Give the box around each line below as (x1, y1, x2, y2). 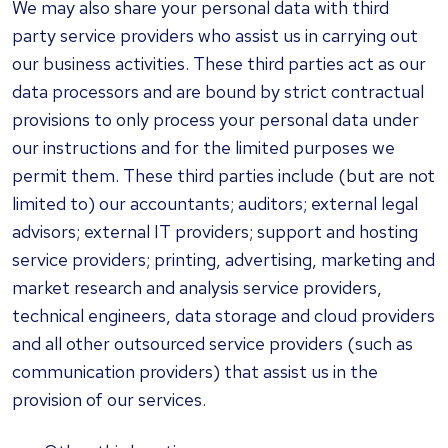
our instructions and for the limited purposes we (12, 136, 395, 159)
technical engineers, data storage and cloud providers (12, 304, 435, 327)
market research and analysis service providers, (12, 276, 382, 299)
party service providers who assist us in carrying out (12, 24, 418, 47)
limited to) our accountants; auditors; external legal (12, 192, 418, 215)
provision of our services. (12, 388, 206, 411)
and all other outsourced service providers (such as (12, 332, 413, 355)
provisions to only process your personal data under (12, 108, 419, 131)
